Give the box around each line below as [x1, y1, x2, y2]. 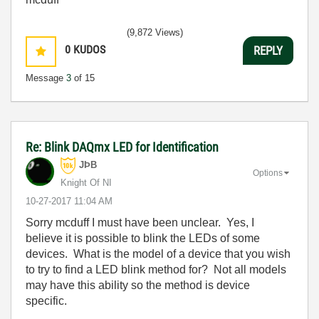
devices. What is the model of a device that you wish [26, 248, 291, 260]
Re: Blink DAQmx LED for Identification [26, 140, 219, 155]
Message [26, 73, 66, 83]
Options [253, 167, 283, 178]
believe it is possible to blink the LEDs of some [26, 232, 260, 244]
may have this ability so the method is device [26, 279, 250, 291]
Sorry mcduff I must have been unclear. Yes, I [26, 216, 254, 229]
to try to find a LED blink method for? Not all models [26, 263, 286, 276]
